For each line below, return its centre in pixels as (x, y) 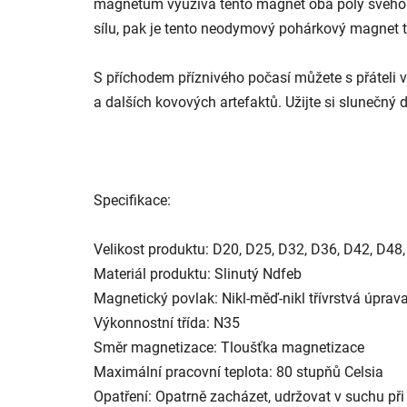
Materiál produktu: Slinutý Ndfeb (198, 273)
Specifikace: (132, 200)
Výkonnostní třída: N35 (167, 323)
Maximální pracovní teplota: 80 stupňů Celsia (238, 372)
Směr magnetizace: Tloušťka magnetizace (229, 347)
